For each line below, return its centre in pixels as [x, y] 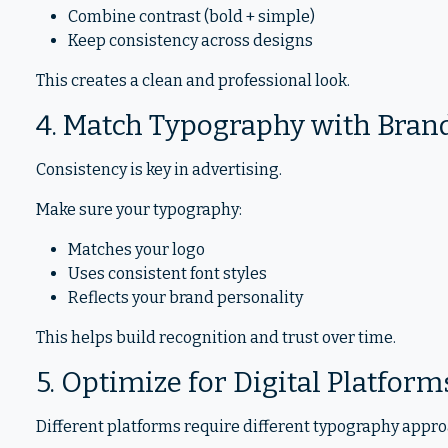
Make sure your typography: [139, 209]
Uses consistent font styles [167, 273]
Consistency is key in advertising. [159, 169]
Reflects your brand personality [185, 297]
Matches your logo [136, 249]
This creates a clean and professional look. [193, 80]
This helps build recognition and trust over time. [216, 337]
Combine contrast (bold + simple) [191, 16]
